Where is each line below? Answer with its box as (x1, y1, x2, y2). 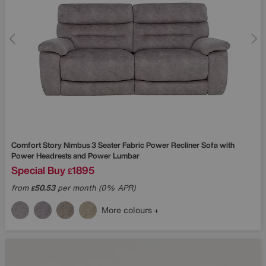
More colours (102, 204, 154, 217)
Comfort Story (11, 140, 64, 151)
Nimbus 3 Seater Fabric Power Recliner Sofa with (64, 140, 235, 151)
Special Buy (11, 163, 65, 178)
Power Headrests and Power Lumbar (11, 150, 140, 162)
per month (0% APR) (55, 182, 135, 194)
